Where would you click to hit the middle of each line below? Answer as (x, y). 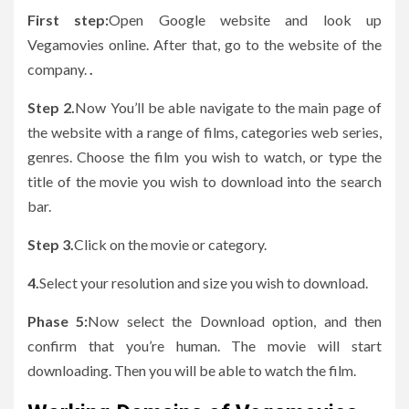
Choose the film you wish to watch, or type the (230, 157)
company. (58, 69)
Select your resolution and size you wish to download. (204, 283)
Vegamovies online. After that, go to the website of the (204, 45)
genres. (50, 157)
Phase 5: (58, 321)
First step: (68, 20)
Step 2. (52, 108)
